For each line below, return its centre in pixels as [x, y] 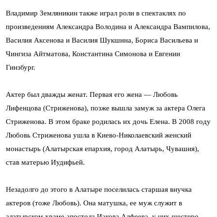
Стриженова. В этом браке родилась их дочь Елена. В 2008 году [108, 122]
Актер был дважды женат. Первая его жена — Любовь [92, 94]
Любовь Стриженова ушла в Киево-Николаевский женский [99, 135]
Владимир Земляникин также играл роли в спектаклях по [96, 13]
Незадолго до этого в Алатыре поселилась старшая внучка [99, 189]
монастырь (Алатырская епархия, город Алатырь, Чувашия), [102, 149]
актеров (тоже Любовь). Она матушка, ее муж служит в [94, 203]
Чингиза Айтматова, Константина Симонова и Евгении [93, 54]
